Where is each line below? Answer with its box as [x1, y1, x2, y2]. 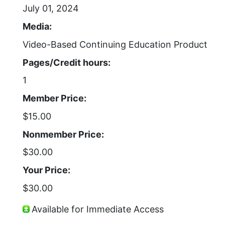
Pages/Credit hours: [23, 57, 110, 68]
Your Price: [23, 165, 70, 175]
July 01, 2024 [23, 3, 79, 14]
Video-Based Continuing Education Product [23, 39, 207, 50]
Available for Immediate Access [32, 204, 164, 215]
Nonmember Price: [23, 129, 104, 140]
